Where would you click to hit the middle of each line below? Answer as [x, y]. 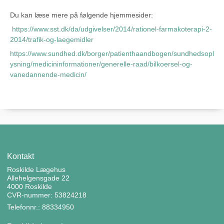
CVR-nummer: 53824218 [47, 195]
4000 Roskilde [29, 187]
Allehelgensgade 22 [38, 178]
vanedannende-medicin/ [48, 75]
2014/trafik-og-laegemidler [52, 40]
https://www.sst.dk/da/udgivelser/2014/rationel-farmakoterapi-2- [112, 29]
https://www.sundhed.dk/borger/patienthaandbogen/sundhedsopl [112, 54]
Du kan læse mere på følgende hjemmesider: [81, 15]
